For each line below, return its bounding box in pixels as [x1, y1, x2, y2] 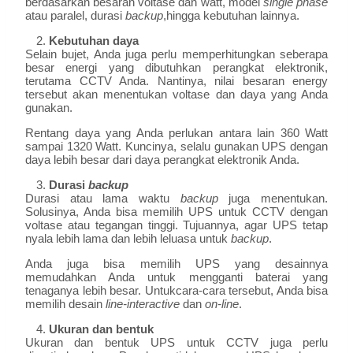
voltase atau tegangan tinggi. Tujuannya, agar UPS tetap [25, 218, 328, 232]
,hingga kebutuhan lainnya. [163, 9, 299, 23]
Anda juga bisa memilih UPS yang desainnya [25, 257, 328, 271]
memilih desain [25, 297, 106, 311]
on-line [205, 297, 239, 311]
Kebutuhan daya [49, 34, 139, 48]
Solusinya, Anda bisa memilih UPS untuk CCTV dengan [25, 205, 328, 219]
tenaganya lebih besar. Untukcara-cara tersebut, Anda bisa [25, 284, 328, 298]
